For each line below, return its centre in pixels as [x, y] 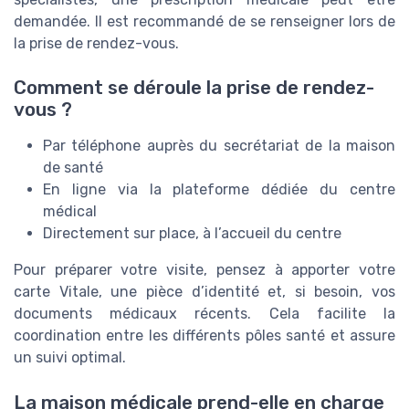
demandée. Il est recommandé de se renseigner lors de [204, 21]
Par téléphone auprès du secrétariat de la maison [219, 146]
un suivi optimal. [70, 358]
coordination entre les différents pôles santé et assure [204, 336]
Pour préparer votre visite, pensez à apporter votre [204, 270]
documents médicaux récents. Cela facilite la [204, 314]
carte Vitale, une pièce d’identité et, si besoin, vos [204, 292]
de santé [73, 168]
